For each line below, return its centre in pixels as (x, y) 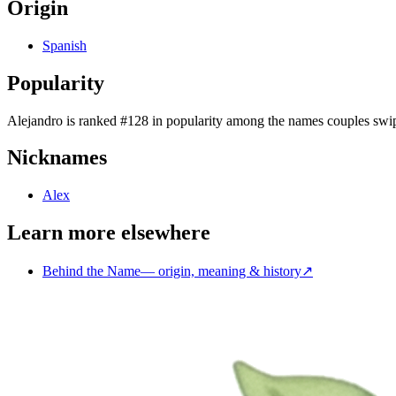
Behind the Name (91, 271)
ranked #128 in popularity (151, 120)
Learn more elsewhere (109, 233)
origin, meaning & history (230, 271)
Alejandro (35, 120)
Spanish (65, 45)
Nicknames (57, 158)
